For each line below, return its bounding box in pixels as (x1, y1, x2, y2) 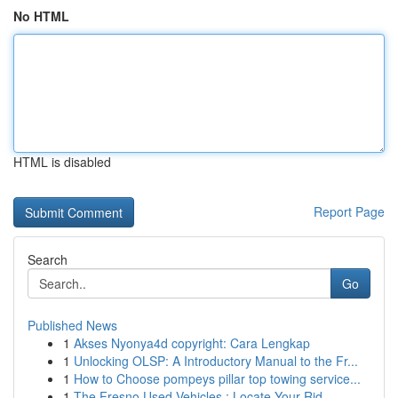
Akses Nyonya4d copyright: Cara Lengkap (74, 334, 310, 352)
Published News (28, 316, 117, 334)
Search (28, 251, 68, 268)
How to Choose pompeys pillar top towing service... (74, 370, 361, 387)
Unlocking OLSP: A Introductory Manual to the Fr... (74, 352, 358, 370)
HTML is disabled (13, 153, 111, 171)
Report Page (314, 203, 385, 220)
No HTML (13, 7, 69, 25)
